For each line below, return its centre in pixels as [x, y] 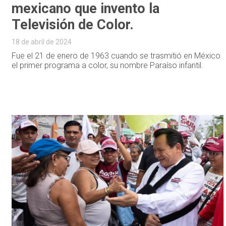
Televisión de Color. [73, 24]
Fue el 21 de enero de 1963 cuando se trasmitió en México [116, 55]
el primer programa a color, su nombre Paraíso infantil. [108, 65]
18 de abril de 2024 [42, 42]
